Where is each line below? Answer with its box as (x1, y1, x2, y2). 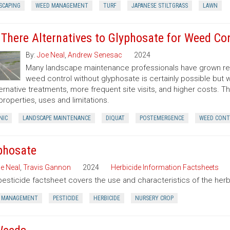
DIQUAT (105, 114, 125, 122)
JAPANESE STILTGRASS (131, 2, 188, 9)
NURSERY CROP (135, 195, 174, 202)
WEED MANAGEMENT (35, 2, 88, 9)
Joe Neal (36, 51, 65, 59)
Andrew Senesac (67, 51, 122, 59)
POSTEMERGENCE (139, 114, 184, 122)
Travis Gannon (23, 163, 71, 171)
